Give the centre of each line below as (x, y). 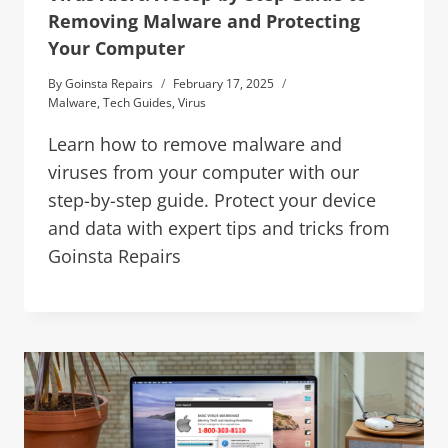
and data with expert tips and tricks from (219, 227)
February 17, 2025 (224, 83)
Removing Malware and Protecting (204, 20)
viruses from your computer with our (203, 171)
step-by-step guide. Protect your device (212, 199)
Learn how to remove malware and (195, 143)
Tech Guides (137, 102)
